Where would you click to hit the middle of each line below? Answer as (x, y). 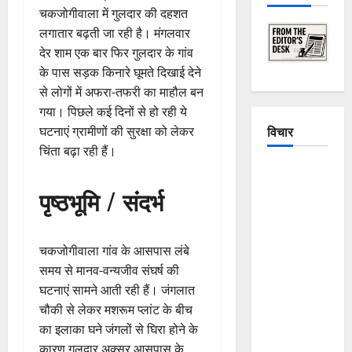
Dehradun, (293, 309)
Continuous (296, 270)
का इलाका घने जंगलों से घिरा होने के (119, 329)
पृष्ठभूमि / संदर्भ (101, 200)
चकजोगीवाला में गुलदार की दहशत (114, 13)
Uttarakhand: (300, 250)
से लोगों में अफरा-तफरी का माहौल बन (121, 92)
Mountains (293, 211)
